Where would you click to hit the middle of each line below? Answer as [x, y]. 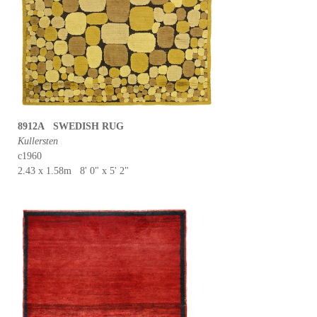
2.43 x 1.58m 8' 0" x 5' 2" [73, 171]
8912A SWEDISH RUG [71, 126]
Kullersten [38, 141]
